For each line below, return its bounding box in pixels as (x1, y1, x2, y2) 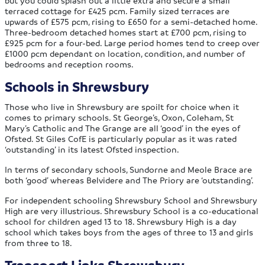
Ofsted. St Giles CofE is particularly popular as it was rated (5, 133, 237, 144)
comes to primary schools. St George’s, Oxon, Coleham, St (5, 112, 234, 123)
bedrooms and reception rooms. (5, 59, 134, 70)
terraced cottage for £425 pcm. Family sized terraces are (5, 5, 230, 17)
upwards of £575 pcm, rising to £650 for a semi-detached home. (5, 16, 258, 27)
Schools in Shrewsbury (5, 78, 150, 96)
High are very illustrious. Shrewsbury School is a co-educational (5, 205, 259, 216)
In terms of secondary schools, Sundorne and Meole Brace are (5, 164, 253, 175)
